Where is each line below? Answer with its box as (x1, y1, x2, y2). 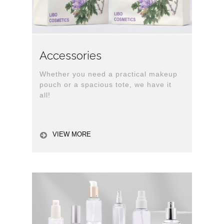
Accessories (39, 49, 101, 62)
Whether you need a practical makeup (39, 70, 177, 78)
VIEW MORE (52, 130, 91, 138)
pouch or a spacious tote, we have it (39, 80, 171, 89)
